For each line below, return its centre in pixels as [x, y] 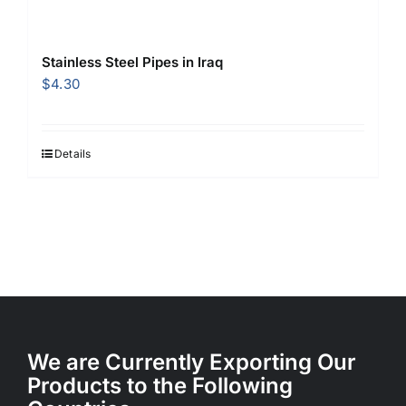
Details [73, 153]
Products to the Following [160, 385]
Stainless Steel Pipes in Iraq [132, 62]
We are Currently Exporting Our [192, 362]
